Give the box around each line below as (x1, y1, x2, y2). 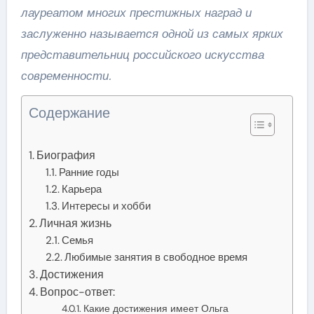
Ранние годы (59, 165, 120, 179)
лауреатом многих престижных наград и (20, 4, 252, 20)
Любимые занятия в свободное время (64, 250, 248, 264)
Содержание (28, 103, 110, 122)
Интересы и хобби (62, 198, 151, 213)
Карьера (62, 182, 102, 196)
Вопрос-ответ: (39, 284, 115, 299)
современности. (20, 67, 111, 83)
